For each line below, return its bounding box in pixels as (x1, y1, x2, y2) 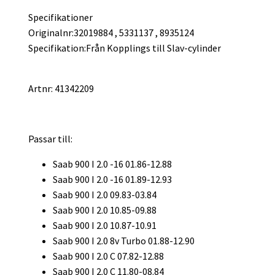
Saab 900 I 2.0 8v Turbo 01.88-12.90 (53, 234, 195, 247)
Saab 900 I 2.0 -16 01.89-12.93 (53, 172, 172, 185)
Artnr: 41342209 (28, 82, 94, 95)
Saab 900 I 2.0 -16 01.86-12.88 (53, 157, 172, 170)
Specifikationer (28, 10, 93, 23)
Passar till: (28, 132, 72, 145)
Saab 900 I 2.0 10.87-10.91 (53, 219, 157, 231)
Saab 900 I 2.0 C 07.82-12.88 (53, 249, 164, 262)
